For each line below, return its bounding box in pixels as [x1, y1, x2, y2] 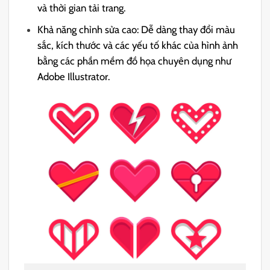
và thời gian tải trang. [37, 1, 126, 14]
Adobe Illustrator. [37, 70, 110, 83]
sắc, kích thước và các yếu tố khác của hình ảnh [37, 39, 239, 51]
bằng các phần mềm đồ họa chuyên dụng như [37, 54, 232, 67]
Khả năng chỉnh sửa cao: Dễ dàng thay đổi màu [37, 23, 236, 36]
